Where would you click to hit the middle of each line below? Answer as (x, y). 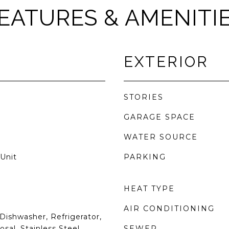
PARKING (145, 157)
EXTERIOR (166, 62)
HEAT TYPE (149, 189)
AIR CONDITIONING (169, 209)
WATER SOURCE (161, 137)
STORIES (144, 97)
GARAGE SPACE (159, 117)
